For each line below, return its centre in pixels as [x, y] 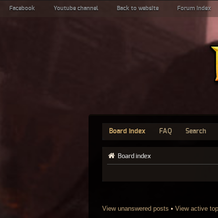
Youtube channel [76, 8]
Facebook [22, 8]
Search [196, 131]
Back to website [138, 8]
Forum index [194, 8]
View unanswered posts [136, 208]
